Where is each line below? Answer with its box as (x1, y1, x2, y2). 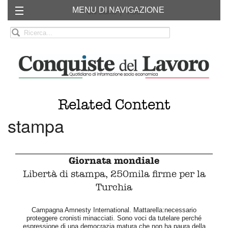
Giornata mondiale (69, 155, 159, 167)
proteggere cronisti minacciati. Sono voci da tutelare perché (26, 214, 202, 222)
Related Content (58, 96, 170, 114)
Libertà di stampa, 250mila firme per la (22, 168, 206, 180)
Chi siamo (87, 8, 117, 16)
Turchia (96, 181, 132, 193)
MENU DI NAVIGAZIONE (72, 6, 164, 14)
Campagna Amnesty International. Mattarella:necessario (32, 206, 196, 214)
